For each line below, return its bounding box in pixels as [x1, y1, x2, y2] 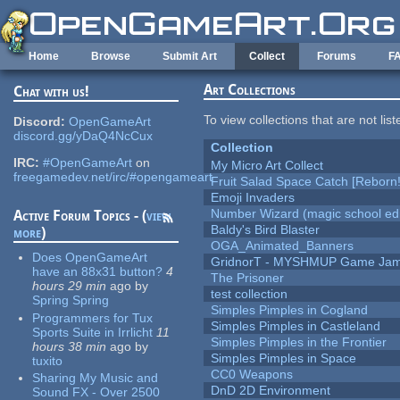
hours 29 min [32, 279, 107, 294]
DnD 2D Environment [211, 383, 331, 398]
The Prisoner [211, 271, 285, 286]
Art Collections [204, 81, 296, 99]
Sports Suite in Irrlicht [32, 324, 154, 339]
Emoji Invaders [211, 190, 296, 205]
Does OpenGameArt [32, 250, 148, 265]
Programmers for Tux [32, 310, 154, 325]
